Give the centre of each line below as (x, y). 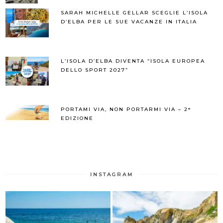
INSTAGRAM (111, 175)
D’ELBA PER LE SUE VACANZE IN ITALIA (129, 22)
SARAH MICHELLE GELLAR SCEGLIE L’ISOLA (135, 13)
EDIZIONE (77, 118)
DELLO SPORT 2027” (95, 70)
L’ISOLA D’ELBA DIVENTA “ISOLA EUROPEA (133, 61)
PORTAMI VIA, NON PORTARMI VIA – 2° (126, 110)
